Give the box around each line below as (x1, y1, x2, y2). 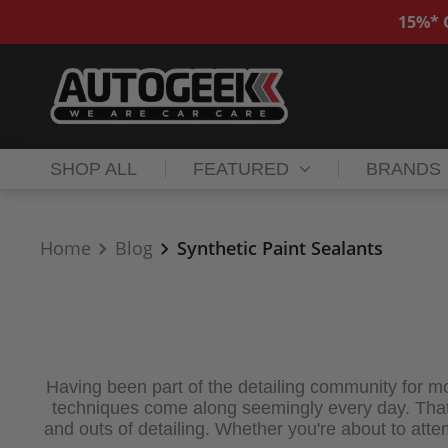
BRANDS (366, 159, 442, 180)
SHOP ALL (50, 159, 137, 180)
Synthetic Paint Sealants (177, 236, 383, 261)
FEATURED (193, 159, 290, 180)
